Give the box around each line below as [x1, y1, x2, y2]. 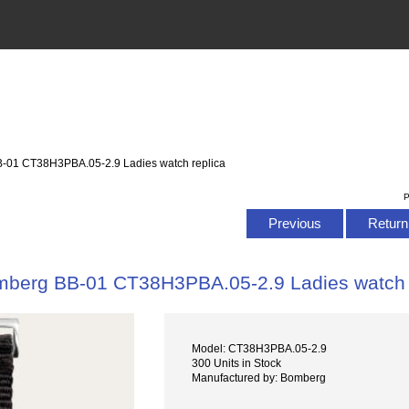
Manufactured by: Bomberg [192, 372, 327, 384]
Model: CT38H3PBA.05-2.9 [192, 342, 328, 355]
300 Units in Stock [192, 357, 282, 370]
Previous [264, 215, 325, 231]
